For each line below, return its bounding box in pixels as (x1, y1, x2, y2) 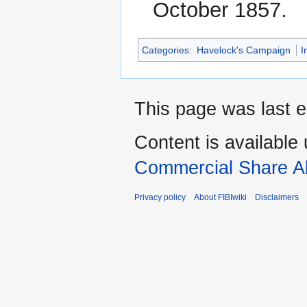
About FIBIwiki (194, 192, 247, 202)
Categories (142, 44, 189, 56)
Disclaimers (255, 192, 299, 202)
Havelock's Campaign (197, 44, 291, 56)
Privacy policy (134, 192, 186, 202)
